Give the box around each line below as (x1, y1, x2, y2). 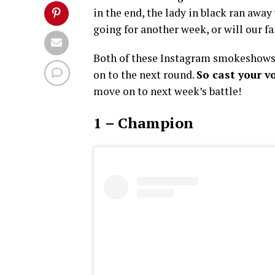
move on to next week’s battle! (93, 84, 241, 98)
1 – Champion (93, 113, 193, 133)
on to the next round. (93, 68, 196, 82)
